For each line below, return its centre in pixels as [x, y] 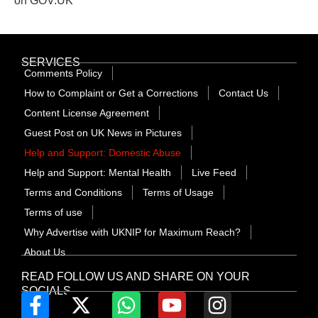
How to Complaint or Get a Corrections [111, 93]
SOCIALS [46, 290]
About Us [45, 252]
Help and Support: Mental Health [98, 172]
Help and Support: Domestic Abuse [103, 152]
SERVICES [51, 62]
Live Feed [214, 172]
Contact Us [243, 93]
